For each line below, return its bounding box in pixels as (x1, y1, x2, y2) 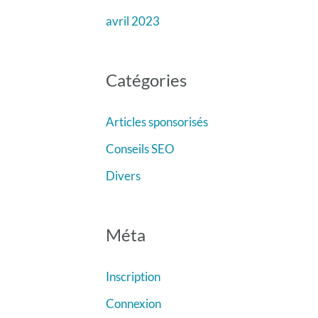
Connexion (105, 295, 161, 311)
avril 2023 (105, 13, 160, 29)
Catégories (105, 69, 187, 90)
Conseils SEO (105, 141, 175, 156)
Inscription (105, 268, 160, 284)
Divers (105, 168, 141, 184)
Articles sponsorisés (105, 114, 208, 129)
